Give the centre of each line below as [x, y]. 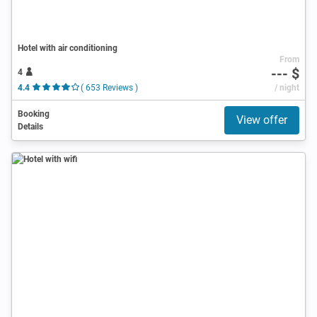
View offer [262, 120]
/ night [287, 87]
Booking [34, 114]
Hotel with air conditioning [68, 48]
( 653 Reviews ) [109, 87]
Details [30, 126]
